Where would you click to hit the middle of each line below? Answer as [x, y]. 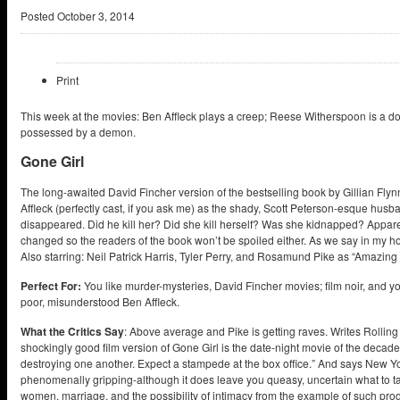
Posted [37, 16]
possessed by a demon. [78, 132]
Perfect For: [51, 286]
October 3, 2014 [95, 16]
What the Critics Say [72, 331]
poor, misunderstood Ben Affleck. [100, 301]
